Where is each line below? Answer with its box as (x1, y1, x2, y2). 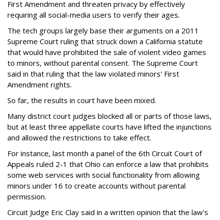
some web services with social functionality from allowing (7, 170, 200, 180)
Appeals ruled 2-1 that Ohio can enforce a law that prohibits (7, 159, 209, 169)
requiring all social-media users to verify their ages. (7, 10, 180, 20)
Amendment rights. (7, 80, 72, 89)
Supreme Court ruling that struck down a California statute (7, 36, 203, 46)
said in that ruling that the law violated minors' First (7, 69, 179, 79)
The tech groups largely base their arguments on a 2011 (7, 26, 199, 35)
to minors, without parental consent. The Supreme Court (7, 58, 198, 68)
